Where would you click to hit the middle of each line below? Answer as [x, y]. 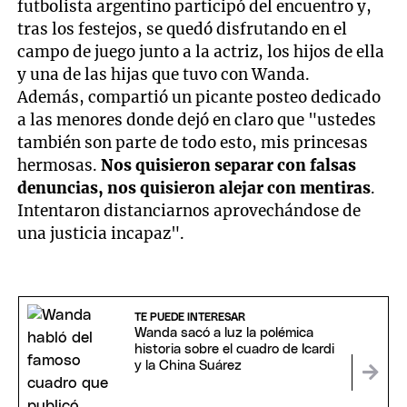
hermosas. [60, 165]
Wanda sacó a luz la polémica [223, 333]
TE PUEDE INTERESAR [189, 317]
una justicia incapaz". [101, 233]
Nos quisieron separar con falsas [229, 165]
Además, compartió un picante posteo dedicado [199, 97]
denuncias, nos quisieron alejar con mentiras [194, 188]
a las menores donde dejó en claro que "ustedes [197, 119]
